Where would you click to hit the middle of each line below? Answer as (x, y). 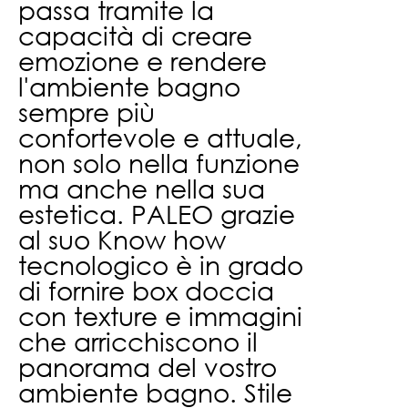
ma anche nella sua (142, 188)
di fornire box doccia (146, 290)
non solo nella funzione (159, 163)
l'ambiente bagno (129, 86)
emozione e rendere (143, 61)
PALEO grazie (213, 214)
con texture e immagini (160, 316)
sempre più (87, 112)
